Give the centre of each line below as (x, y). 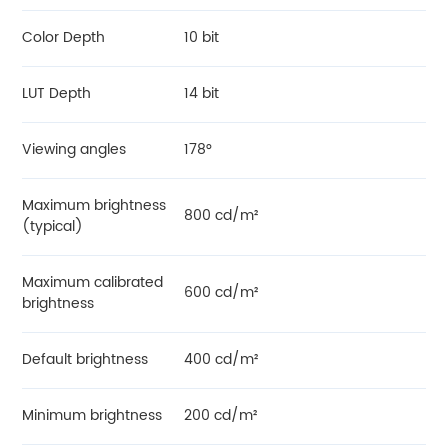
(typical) (53, 226)
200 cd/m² (220, 415)
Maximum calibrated (93, 282)
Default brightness (85, 359)
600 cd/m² (221, 293)
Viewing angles (74, 149)
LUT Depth (57, 93)
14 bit (201, 93)
